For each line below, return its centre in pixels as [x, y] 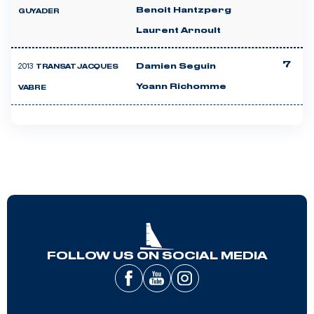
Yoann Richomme [181, 87]
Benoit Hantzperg [184, 10]
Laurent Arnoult [178, 30]
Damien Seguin [176, 66]
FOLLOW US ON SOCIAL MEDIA [157, 256]
